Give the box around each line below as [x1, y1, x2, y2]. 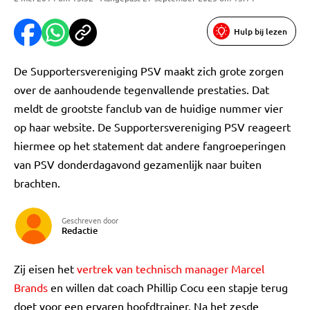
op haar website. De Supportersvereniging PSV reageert [14, 120, 291, 134]
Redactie [62, 224, 98, 237]
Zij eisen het [14, 262, 77, 275]
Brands [14, 280, 48, 294]
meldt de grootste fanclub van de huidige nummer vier [14, 101, 283, 115]
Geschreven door [62, 215, 118, 226]
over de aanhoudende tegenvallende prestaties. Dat [14, 82, 269, 96]
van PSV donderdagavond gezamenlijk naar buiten [14, 157, 262, 171]
